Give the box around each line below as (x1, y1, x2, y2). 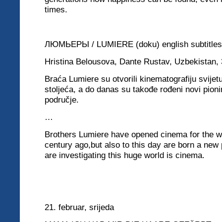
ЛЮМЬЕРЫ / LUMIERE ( (45, 39, 139, 49)
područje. (45, 95, 79, 105)
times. (45, 4, 67, 14)
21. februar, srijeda (45, 202, 114, 212)
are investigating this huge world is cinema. (45, 150, 205, 160)
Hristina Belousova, (45, 56, 119, 66)
